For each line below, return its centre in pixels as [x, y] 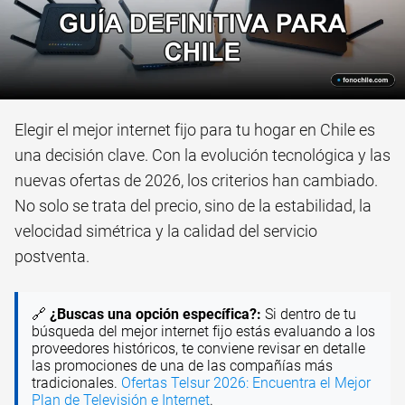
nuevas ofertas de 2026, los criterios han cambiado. [196, 181]
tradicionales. [76, 383]
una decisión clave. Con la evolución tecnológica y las [202, 155]
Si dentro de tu [309, 315]
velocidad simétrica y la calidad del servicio [166, 231]
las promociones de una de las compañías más [182, 366]
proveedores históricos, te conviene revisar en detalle [198, 349]
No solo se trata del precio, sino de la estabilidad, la [193, 206]
